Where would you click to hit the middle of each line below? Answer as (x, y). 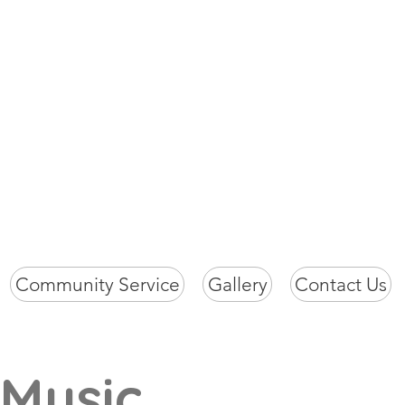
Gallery (237, 284)
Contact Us (341, 284)
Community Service (97, 284)
